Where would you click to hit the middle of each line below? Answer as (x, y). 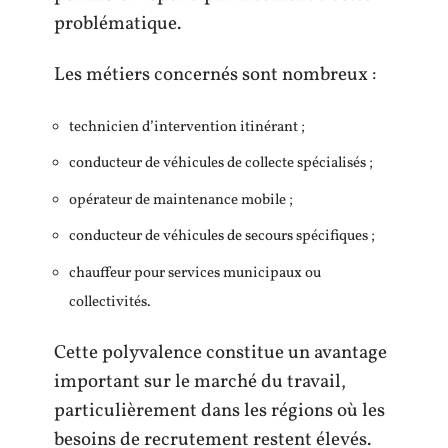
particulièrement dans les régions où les (219, 411)
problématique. (117, 23)
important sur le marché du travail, (200, 382)
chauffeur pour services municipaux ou (195, 273)
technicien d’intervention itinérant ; (187, 127)
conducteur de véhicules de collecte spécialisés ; (221, 163)
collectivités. (110, 302)
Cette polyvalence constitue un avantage (220, 353)
